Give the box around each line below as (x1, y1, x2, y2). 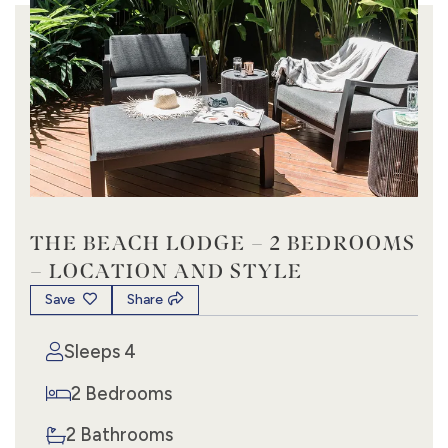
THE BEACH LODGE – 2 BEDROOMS (30, 229, 416, 255)
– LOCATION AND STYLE (30, 257, 303, 283)
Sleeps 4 (64, 340, 136, 363)
